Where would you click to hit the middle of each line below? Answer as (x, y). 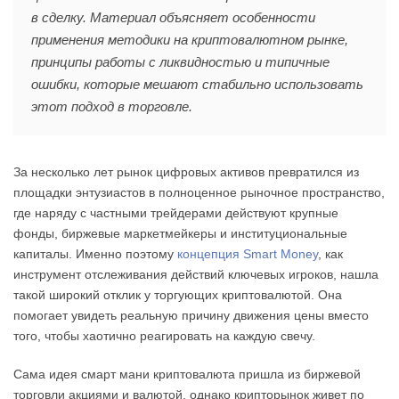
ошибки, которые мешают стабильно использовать (197, 84)
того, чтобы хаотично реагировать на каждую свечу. (164, 336)
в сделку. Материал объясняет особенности (173, 17)
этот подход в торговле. (112, 106)
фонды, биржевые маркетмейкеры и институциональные (180, 233)
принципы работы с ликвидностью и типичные (180, 62)
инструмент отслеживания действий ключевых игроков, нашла (196, 274)
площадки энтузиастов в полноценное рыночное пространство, (199, 192)
